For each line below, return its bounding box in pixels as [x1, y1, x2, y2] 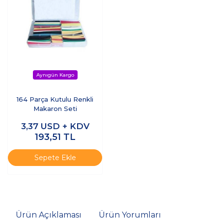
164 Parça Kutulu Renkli [17, 95, 93, 104]
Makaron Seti [33, 105, 77, 113]
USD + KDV [40, 121, 89, 132]
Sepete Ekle [34, 153, 76, 162]
